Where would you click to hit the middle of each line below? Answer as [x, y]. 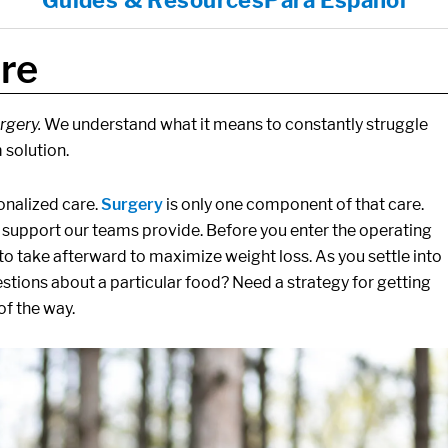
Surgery [132, 204]
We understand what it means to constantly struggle [234, 124]
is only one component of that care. [293, 204]
